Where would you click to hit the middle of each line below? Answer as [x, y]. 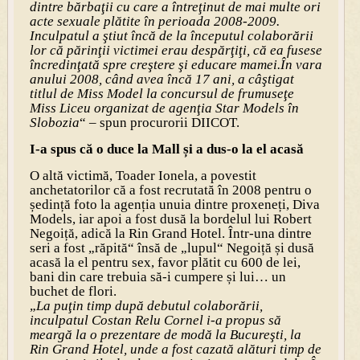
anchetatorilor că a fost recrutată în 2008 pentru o [170, 190]
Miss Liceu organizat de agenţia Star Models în [164, 108]
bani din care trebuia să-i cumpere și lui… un [157, 276]
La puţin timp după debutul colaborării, [149, 305]
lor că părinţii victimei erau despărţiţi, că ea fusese [176, 50]
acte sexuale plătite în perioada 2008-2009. [154, 21]
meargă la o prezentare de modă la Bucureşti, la [165, 334]
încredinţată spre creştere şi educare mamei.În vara [176, 64]
